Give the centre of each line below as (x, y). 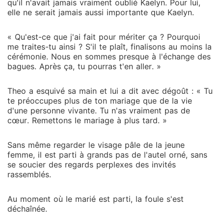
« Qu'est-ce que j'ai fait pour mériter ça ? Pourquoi (104, 37)
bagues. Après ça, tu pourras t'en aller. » (84, 66)
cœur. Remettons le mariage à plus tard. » (87, 120)
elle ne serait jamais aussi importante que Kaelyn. (101, 12)
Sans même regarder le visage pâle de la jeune (96, 145)
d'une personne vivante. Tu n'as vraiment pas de (99, 110)
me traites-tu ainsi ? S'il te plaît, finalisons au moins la (110, 47)
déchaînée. (27, 209)
